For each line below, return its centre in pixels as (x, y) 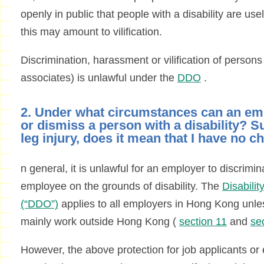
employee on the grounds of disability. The (121, 187)
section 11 (203, 222)
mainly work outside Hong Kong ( (100, 222)
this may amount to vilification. (91, 32)
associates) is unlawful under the (99, 78)
